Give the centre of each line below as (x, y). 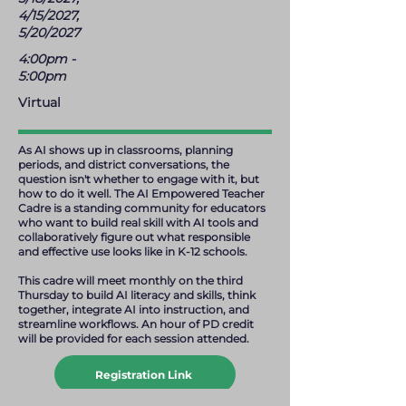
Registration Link (143, 374)
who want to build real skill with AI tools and (138, 222)
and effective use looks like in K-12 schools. (133, 251)
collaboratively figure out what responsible (134, 237)
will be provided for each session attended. (134, 338)
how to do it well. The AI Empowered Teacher (141, 193)
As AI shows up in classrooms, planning (126, 150)
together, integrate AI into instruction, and (134, 309)
